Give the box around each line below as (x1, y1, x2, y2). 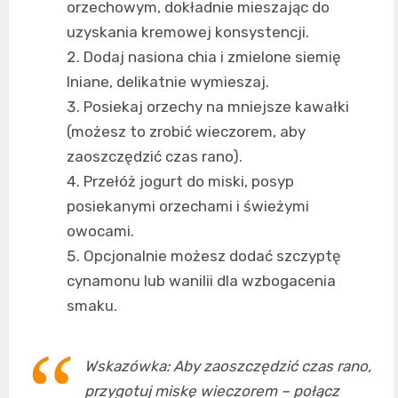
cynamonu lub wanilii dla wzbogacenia (67, 272, 336, 291)
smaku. (67, 297, 117, 315)
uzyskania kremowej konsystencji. (67, 23, 309, 42)
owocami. (67, 222, 134, 241)
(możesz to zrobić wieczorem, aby (67, 123, 306, 141)
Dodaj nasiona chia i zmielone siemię (84, 48, 341, 67)
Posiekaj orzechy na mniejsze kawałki (84, 98, 349, 116)
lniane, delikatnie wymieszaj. (67, 73, 269, 92)
